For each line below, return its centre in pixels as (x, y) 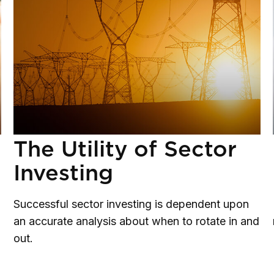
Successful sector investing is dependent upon (131, 204)
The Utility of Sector (125, 149)
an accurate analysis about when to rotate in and (136, 221)
